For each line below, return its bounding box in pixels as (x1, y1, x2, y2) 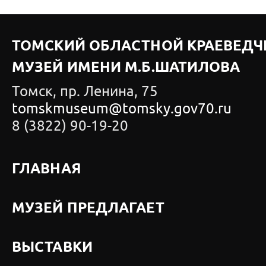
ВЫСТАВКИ (12, 238, 93, 257)
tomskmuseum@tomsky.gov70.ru (12, 100, 232, 118)
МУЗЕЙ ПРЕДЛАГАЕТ (12, 199, 164, 218)
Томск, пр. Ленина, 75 (12, 83, 158, 100)
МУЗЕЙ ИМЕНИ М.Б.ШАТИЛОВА (12, 58, 240, 77)
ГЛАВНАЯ (12, 160, 81, 179)
